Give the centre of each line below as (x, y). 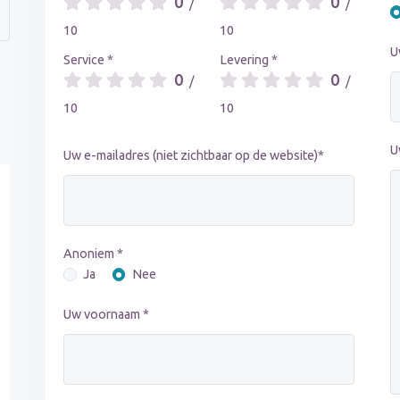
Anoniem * (94, 253)
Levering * (248, 59)
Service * (89, 59)
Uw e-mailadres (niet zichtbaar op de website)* (194, 155)
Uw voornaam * (107, 315)
